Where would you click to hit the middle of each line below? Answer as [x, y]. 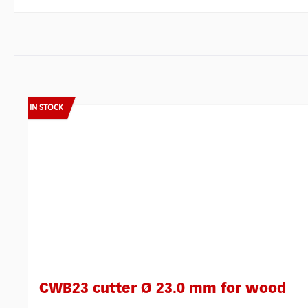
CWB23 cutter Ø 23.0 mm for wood [163, 288]
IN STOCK [46, 107]
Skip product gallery [72, 99]
